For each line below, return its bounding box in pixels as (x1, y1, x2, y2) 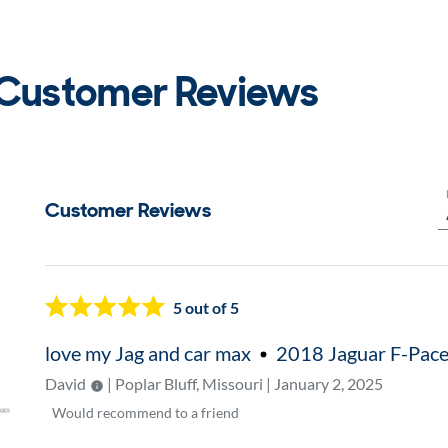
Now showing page (44, 267, 178, 286)
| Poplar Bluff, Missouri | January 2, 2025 (104, 374, 384, 393)
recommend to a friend (97, 404, 240, 421)
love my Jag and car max (45, 341, 256, 365)
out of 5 (182, 297, 240, 317)
